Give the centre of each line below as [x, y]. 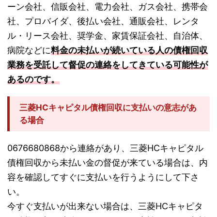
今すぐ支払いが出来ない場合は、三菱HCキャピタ [105, 206]
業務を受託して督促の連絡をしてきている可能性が [108, 65]
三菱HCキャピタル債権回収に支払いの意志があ [108, 108]
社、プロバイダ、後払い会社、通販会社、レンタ [103, 21]
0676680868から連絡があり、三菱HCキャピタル [105, 148]
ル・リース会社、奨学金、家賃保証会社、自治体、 [108, 36]
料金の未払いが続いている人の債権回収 [129, 50]
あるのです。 [33, 79]
